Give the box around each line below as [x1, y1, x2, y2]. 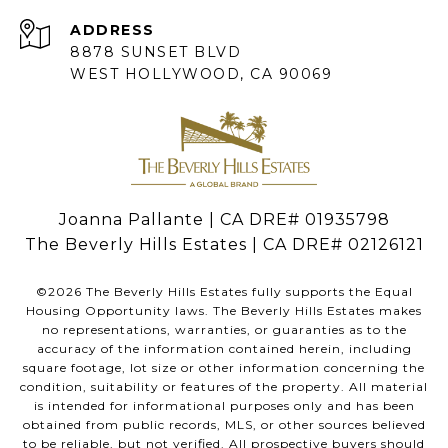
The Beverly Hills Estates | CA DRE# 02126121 [24, 235, 424, 255]
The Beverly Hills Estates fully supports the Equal [81, 284, 413, 300]
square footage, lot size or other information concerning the [23, 360, 425, 376]
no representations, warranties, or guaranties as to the [41, 322, 407, 338]
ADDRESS [70, 20, 155, 39]
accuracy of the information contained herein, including [36, 341, 412, 357]
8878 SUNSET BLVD [70, 42, 241, 61]
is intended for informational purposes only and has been [33, 398, 415, 414]
